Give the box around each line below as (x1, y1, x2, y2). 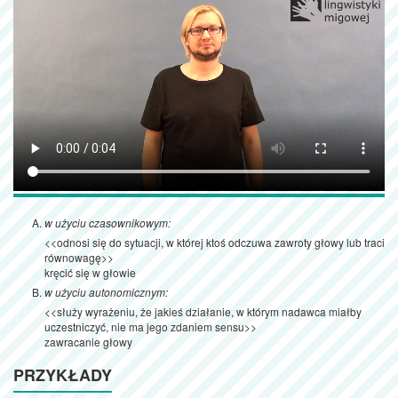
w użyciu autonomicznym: (44, 284, 168, 300)
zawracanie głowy (44, 334, 132, 350)
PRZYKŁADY (13, 363, 112, 387)
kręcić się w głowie (44, 265, 136, 281)
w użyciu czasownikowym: (44, 215, 171, 231)
